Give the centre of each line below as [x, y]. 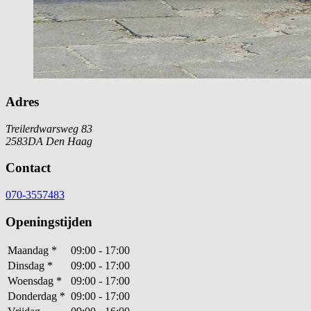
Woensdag [32, 281]
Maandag [30, 251]
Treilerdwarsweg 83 [49, 128]
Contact [28, 168]
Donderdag [34, 296]
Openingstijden [49, 221]
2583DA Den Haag [49, 141]
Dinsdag [27, 266]
